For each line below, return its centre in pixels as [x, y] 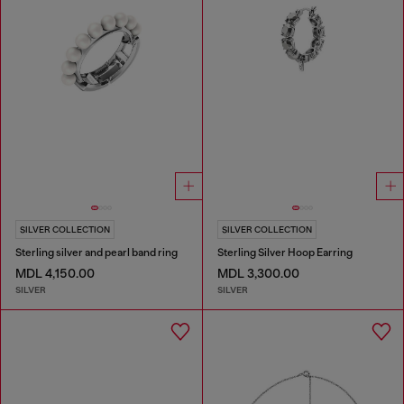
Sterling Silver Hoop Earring [285, 253]
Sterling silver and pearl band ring [96, 253]
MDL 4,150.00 [55, 274]
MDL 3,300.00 [258, 274]
